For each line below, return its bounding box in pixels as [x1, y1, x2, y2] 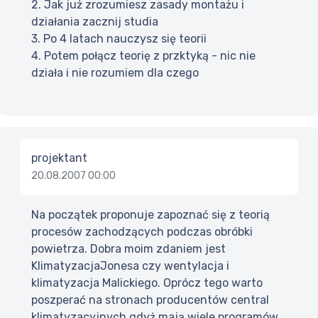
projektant [31, 151, 87, 165]
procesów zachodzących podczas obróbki [31, 225, 253, 239]
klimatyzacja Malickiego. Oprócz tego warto [31, 276, 263, 290]
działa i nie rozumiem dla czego [31, 66, 199, 80]
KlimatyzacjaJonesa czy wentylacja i [31, 259, 229, 273]
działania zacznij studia [31, 15, 158, 29]
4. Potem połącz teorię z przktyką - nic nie [31, 49, 256, 63]
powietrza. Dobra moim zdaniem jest [31, 242, 226, 256]
